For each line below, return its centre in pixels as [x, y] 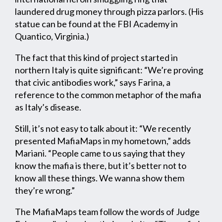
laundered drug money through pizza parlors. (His [109, 12]
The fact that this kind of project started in [96, 58]
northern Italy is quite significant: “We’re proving [109, 70]
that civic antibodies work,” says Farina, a [93, 83]
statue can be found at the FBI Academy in [96, 24]
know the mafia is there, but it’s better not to [101, 166]
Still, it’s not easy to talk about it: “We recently [103, 129]
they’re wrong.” [45, 191]
